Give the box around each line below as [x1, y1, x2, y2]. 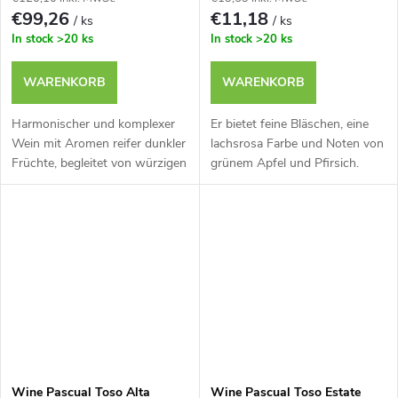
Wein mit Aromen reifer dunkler [12, 135, 186, 153]
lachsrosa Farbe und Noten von [210, 135, 384, 153]
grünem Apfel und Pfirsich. [210, 155, 359, 172]
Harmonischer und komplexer [12, 115, 175, 133]
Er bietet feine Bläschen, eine [210, 115, 369, 133]
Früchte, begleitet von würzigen [12, 155, 187, 172]
